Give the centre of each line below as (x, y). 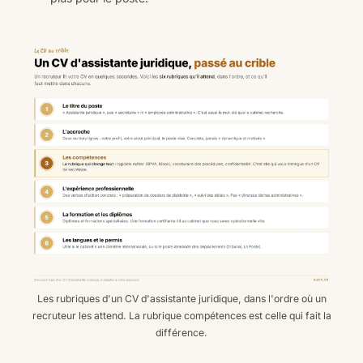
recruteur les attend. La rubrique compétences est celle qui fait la (181, 316)
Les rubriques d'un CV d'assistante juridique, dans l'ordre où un (181, 299)
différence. (181, 333)
